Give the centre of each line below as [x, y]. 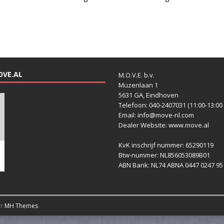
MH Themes [21, 206]
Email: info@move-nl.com [156, 115]
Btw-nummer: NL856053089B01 [164, 155]
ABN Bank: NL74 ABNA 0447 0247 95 [170, 165]
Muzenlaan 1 [138, 85]
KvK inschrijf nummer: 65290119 [166, 145]
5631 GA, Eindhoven [148, 95]
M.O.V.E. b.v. [136, 75]
